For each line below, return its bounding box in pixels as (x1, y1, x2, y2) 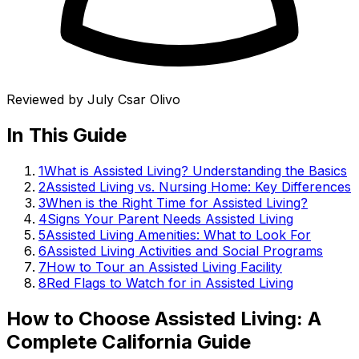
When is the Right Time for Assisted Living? (46, 194, 308, 211)
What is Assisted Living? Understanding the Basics (44, 162, 347, 179)
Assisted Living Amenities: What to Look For (46, 226, 311, 243)
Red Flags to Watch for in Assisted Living (46, 274, 293, 291)
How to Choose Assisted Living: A (6, 306, 321, 330)
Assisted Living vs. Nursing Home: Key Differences (46, 178, 351, 195)
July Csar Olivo (87, 91, 180, 107)
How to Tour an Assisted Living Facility (46, 258, 282, 275)
